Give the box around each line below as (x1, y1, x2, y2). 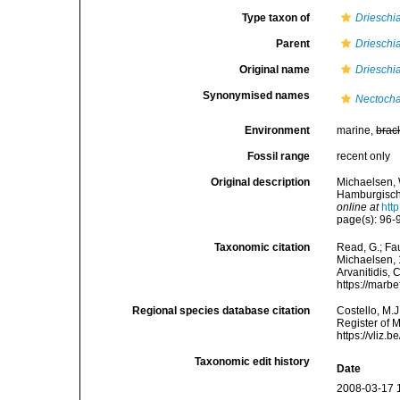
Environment (245, 124, 311, 137)
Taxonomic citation (214, 241, 311, 254)
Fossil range (247, 150, 311, 162)
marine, (337, 124, 377, 137)
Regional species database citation (132, 304, 311, 318)
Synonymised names (203, 89, 311, 102)
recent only (337, 150, 391, 162)
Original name (239, 63, 311, 76)
